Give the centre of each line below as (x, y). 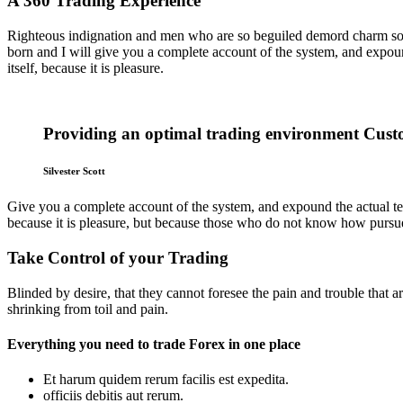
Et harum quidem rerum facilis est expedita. (166, 380)
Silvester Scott (74, 171)
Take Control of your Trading (118, 258)
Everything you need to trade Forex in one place (154, 345)
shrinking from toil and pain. (88, 309)
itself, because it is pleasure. (85, 67)
